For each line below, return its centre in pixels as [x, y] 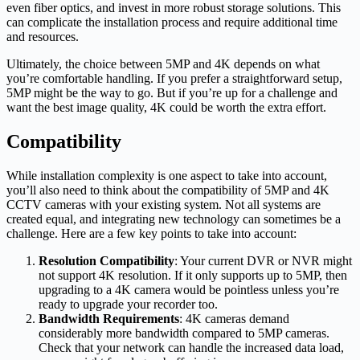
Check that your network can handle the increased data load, [191, 347]
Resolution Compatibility [106, 260]
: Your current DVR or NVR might [263, 260]
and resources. [43, 36]
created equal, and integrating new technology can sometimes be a [174, 219]
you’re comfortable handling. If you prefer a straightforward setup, [174, 78]
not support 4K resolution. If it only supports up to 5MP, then [193, 275]
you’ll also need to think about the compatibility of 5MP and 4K [168, 190]
